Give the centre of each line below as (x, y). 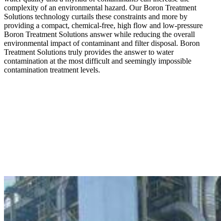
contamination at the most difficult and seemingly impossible (98, 61)
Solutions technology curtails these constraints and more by (96, 17)
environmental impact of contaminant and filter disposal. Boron (102, 43)
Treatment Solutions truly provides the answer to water (89, 52)
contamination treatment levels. (52, 70)
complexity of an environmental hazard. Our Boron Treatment (100, 8)
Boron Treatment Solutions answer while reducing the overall (99, 34)
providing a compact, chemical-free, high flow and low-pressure (103, 25)
